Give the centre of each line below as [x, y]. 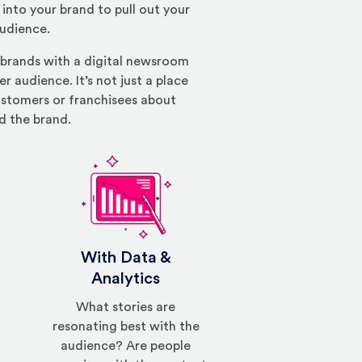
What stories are [126, 307]
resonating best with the [126, 327]
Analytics [126, 279]
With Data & [126, 258]
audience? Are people [126, 346]
